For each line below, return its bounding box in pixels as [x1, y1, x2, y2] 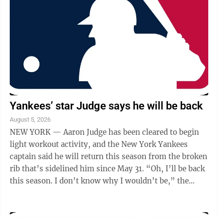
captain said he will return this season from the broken [10, 151, 207, 161]
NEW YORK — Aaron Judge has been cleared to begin [10, 127, 199, 137]
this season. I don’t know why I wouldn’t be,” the [10, 176, 189, 185]
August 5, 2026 [10, 115, 51, 123]
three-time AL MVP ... [10, 188, 88, 198]
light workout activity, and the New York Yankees [10, 139, 188, 149]
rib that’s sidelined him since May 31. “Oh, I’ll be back [10, 163, 146, 173]
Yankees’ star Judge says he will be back [10, 99, 203, 112]
